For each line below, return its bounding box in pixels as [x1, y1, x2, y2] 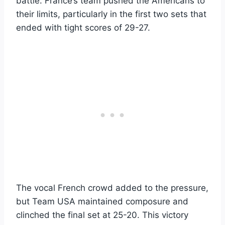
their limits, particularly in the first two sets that [16, 9, 206, 19]
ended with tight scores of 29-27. [16, 22, 150, 33]
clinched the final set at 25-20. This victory [16, 209, 188, 220]
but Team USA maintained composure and [16, 196, 188, 206]
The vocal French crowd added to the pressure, [16, 182, 208, 193]
